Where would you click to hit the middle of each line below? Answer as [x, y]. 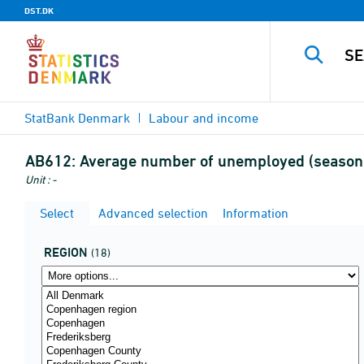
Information [254, 213]
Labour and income [204, 118]
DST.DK [39, 11]
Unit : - [41, 179]
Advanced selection [152, 213]
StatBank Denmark [77, 118]
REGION [66, 252]
